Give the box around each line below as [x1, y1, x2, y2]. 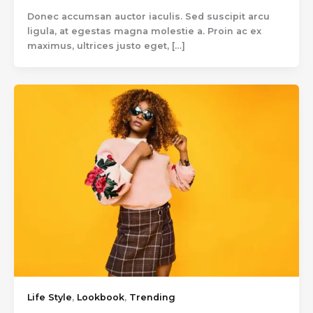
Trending [129, 291, 175, 303]
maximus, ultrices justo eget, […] [27, 41, 185, 52]
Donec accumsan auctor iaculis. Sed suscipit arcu [27, 11, 270, 22]
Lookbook [76, 291, 124, 303]
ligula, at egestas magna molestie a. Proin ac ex [27, 26, 261, 37]
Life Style [27, 291, 72, 303]
